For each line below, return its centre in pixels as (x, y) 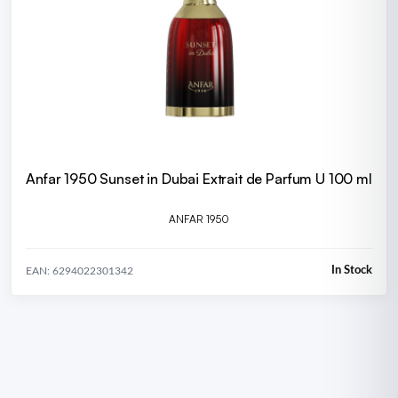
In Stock (352, 271)
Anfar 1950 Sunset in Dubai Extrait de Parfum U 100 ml (199, 179)
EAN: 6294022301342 (80, 271)
